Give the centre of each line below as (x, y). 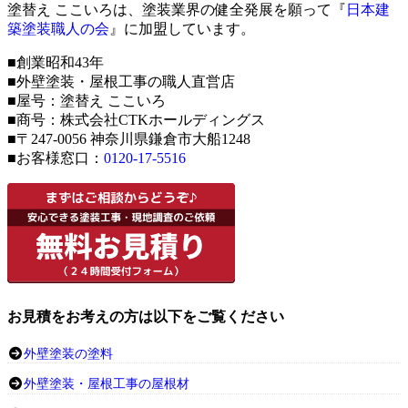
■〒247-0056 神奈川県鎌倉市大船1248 (129, 139)
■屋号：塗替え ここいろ (87, 101)
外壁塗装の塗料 (68, 353)
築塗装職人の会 (58, 29)
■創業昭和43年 (56, 63)
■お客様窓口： (56, 158)
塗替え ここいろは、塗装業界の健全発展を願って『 (177, 10)
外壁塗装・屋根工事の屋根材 (106, 384)
